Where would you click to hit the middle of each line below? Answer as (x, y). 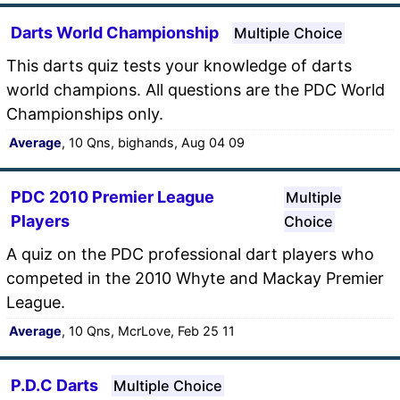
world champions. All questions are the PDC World (196, 89)
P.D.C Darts (54, 385)
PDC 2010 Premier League (112, 196)
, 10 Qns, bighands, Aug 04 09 (153, 142)
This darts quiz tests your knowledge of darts (179, 65)
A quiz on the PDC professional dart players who (190, 254)
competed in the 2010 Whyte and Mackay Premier (195, 278)
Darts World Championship (115, 32)
